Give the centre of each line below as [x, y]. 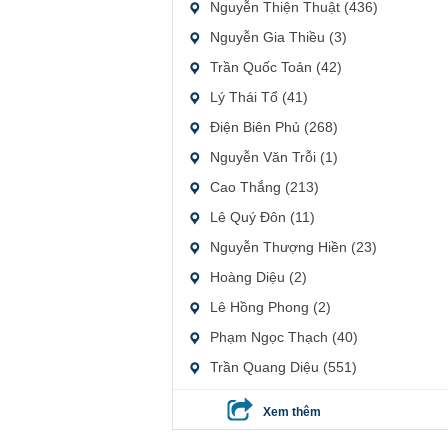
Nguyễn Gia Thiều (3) [278, 37]
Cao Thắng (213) [264, 187]
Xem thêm [292, 412]
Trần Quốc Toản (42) [276, 67]
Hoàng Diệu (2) [258, 277]
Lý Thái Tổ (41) [259, 97]
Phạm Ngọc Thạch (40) [284, 337]
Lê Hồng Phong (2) [270, 307]
